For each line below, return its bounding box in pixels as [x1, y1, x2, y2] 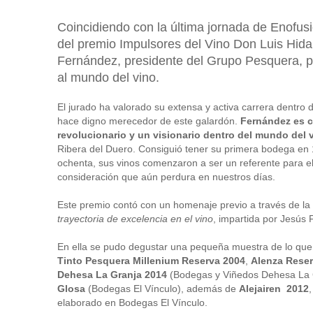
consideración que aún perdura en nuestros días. [57, 170, 275, 182]
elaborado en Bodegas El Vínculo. [57, 296, 208, 308]
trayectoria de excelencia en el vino [57, 212, 213, 224]
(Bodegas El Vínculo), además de [85, 282, 239, 294]
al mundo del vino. [57, 70, 159, 85]
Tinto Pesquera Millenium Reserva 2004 [57, 254, 245, 266]
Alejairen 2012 [239, 282, 309, 294]
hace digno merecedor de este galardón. [57, 115, 238, 126]
